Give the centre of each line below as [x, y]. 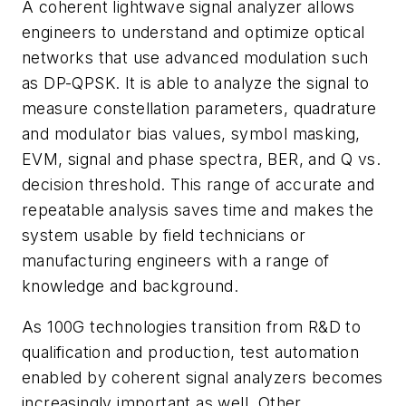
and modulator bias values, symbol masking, [191, 133]
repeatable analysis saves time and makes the [198, 209]
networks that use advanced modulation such [195, 57]
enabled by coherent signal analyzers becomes [203, 378]
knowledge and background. [130, 285]
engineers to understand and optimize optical [193, 32]
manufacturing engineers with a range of [176, 260]
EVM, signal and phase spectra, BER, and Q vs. [201, 159]
